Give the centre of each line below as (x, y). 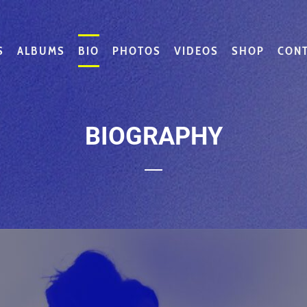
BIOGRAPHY (153, 137)
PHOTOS (137, 51)
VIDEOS (197, 51)
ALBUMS (41, 51)
